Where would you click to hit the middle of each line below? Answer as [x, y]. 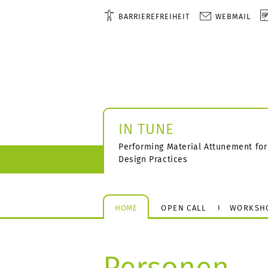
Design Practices [153, 159]
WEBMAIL [233, 16]
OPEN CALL [184, 208]
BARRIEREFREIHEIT [154, 16]
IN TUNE [146, 129]
